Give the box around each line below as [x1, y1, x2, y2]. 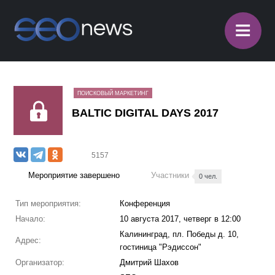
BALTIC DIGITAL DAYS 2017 [72, 107, 219, 119]
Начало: [15, 214, 45, 223]
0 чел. [199, 172, 218, 180]
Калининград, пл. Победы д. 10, [119, 230, 239, 239]
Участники [151, 171, 192, 180]
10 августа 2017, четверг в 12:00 [119, 214, 241, 223]
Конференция [119, 199, 170, 208]
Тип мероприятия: [15, 199, 81, 208]
